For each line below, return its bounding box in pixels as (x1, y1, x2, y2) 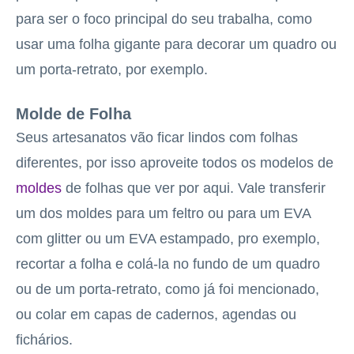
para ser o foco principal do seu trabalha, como (16, 10, 312, 27)
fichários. (16, 331, 73, 348)
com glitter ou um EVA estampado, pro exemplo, (16, 230, 320, 247)
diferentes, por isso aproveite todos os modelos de (16, 154, 333, 171)
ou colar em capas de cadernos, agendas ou (16, 306, 296, 322)
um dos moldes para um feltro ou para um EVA (16, 205, 311, 221)
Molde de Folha (16, 104, 131, 122)
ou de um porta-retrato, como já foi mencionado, (16, 281, 319, 297)
